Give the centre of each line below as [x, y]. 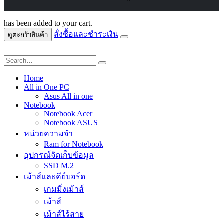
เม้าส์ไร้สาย [64, 214]
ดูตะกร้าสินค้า [28, 35]
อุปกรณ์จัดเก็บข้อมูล [59, 155]
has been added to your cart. [48, 23]
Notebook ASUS [71, 123]
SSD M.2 [59, 166]
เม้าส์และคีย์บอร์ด [55, 177]
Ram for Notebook [73, 144]
